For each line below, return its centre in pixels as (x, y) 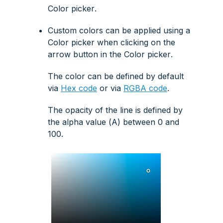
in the (111, 55)
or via (110, 88)
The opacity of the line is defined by (115, 110)
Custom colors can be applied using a (119, 31)
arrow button (73, 55)
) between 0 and (148, 122)
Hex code (79, 88)
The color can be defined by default (116, 76)
